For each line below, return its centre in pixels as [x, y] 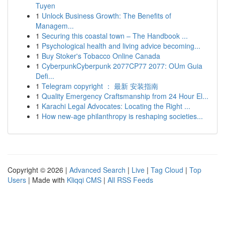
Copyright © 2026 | [38, 170]
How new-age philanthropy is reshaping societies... [122, 116]
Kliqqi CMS [84, 180]
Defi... [45, 76]
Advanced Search [97, 170]
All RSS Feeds [130, 180]
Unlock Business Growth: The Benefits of [106, 16]
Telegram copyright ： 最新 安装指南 [100, 86]
